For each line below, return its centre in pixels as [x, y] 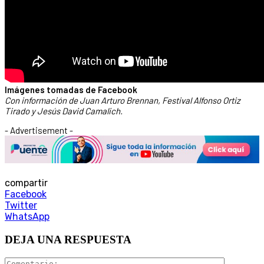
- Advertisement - [39, 130]
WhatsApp [27, 217]
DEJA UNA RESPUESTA [68, 239]
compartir [26, 183]
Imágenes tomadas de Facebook [71, 89]
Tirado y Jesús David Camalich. [64, 110]
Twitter [21, 206]
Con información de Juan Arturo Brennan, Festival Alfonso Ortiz [123, 100]
